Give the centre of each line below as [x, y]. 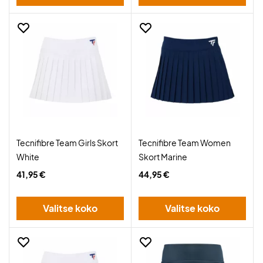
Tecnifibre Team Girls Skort [67, 143]
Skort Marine [163, 157]
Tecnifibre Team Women [185, 143]
